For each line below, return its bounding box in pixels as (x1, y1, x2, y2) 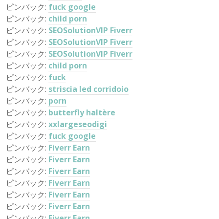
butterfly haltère (48, 107, 115, 118)
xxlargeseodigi (48, 119, 107, 130)
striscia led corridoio (48, 84, 129, 94)
